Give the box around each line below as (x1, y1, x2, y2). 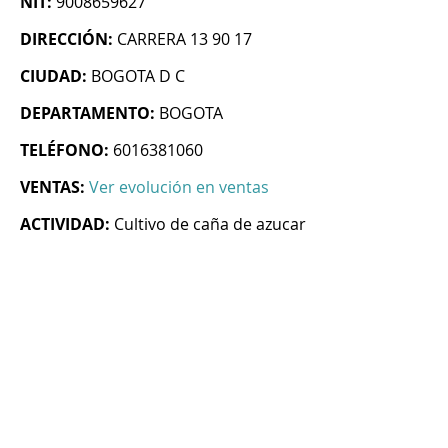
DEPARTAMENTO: (20, 102, 155, 125)
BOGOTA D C (91, 65, 185, 88)
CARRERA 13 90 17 (117, 28, 252, 51)
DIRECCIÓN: (20, 28, 113, 51)
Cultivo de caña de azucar (114, 213, 306, 236)
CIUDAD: (20, 65, 87, 88)
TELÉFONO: (20, 139, 109, 162)
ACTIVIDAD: (20, 213, 110, 236)
